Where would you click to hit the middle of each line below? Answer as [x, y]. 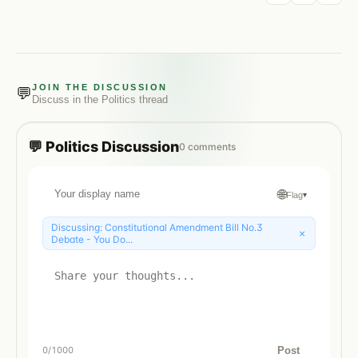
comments [212, 146]
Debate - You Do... [92, 239]
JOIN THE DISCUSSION [100, 87]
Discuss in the [67, 99]
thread [152, 99]
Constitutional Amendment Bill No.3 [184, 227]
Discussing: [78, 227]
